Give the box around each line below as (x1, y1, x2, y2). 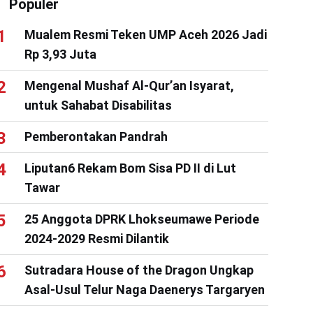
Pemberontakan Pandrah (24, 129, 168, 144)
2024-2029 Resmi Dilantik (24, 231, 169, 246)
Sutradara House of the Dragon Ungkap (24, 262, 254, 277)
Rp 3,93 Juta (24, 46, 96, 61)
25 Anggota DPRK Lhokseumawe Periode (24, 211, 259, 226)
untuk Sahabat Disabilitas (24, 97, 172, 112)
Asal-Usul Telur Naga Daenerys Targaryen (24, 282, 265, 297)
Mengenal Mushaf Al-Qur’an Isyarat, (24, 78, 234, 93)
